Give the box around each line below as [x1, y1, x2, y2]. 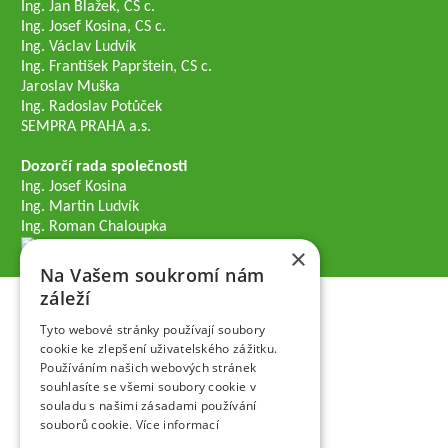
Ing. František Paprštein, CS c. [21, 59, 213, 75]
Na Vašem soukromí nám [40, 263, 265, 287]
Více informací [135, 416, 220, 433]
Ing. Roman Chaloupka [21, 219, 168, 235]
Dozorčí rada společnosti [21, 159, 188, 175]
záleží [40, 286, 91, 310]
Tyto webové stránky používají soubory [40, 321, 266, 338]
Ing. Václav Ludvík [21, 39, 137, 55]
